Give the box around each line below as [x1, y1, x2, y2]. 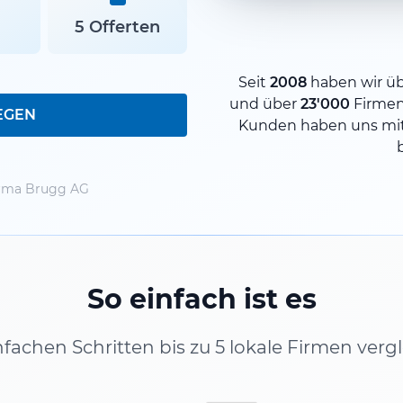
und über [228, 94, 300, 112]
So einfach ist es [86, 282, 317, 316]
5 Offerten [75, 17, 161, 37]
